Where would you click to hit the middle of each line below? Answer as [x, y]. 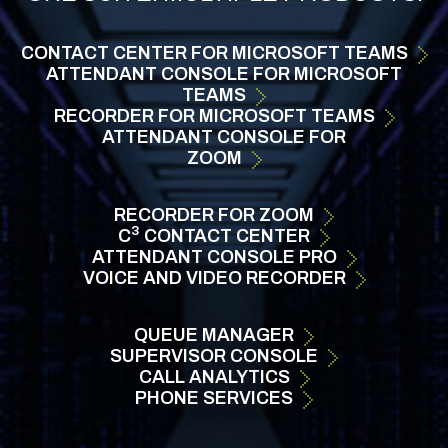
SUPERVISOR [168, 356]
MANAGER [246, 335]
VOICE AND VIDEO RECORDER [214, 278]
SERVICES [246, 398]
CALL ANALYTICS [214, 377]
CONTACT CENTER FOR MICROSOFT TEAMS [214, 53]
